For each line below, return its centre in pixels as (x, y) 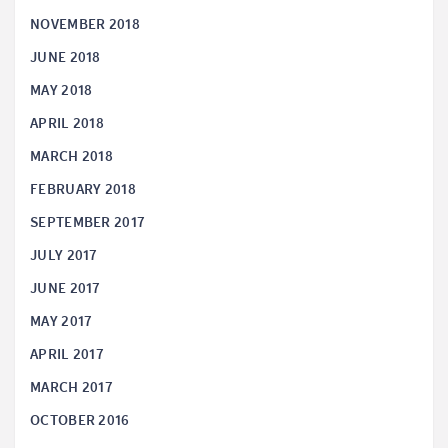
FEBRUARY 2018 (83, 189)
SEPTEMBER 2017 (88, 222)
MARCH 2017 (71, 387)
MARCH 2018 (71, 156)
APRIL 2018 (67, 123)
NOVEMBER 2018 (85, 24)
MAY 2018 (61, 90)
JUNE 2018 (65, 57)
